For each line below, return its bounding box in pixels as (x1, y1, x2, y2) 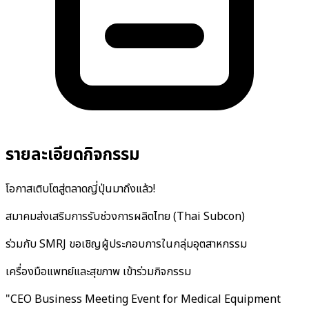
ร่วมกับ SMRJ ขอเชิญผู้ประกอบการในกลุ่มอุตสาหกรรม (6, 236, 247, 253)
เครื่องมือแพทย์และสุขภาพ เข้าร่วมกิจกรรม (6, 263, 191, 281)
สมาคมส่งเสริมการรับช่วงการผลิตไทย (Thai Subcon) (6, 208, 245, 226)
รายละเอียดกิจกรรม (6, 142, 140, 168)
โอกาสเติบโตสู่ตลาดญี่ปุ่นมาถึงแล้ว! (6, 181, 155, 198)
